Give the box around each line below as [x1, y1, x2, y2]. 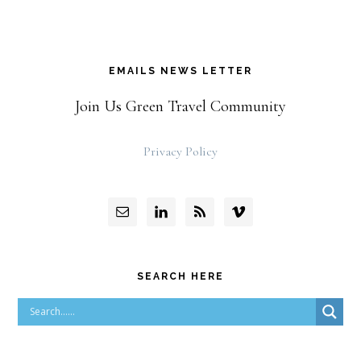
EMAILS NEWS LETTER [109, 64, 252, 77]
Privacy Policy [143, 143, 218, 160]
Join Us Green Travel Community [75, 96, 286, 116]
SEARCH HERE [137, 270, 224, 282]
